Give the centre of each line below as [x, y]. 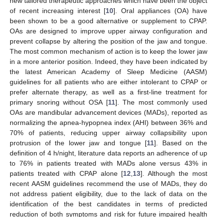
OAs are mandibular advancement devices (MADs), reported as [108, 112]
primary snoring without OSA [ [59, 102]
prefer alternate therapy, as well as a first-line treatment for [108, 92]
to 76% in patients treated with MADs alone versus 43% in [108, 163]
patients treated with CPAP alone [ [67, 173]
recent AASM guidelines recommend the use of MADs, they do [108, 183]
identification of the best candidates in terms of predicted [108, 204]
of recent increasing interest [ [58, 10]
